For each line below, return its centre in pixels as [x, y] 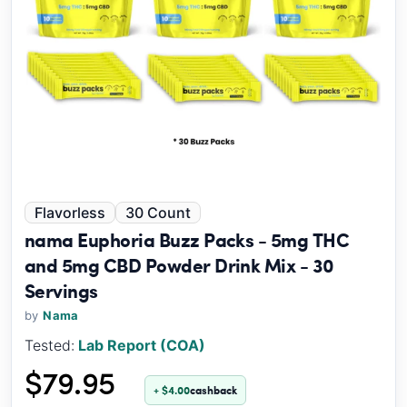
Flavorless [70, 213]
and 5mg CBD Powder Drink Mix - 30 [179, 265]
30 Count [158, 213]
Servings [61, 290]
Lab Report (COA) [142, 345]
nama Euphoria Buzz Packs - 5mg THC [187, 239]
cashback [213, 390]
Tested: [50, 345]
